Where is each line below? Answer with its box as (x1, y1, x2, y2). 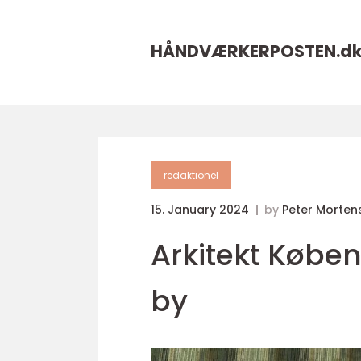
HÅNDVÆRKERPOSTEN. (151, 39, 340, 63)
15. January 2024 (151, 201, 252, 218)
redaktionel (164, 168, 218, 182)
